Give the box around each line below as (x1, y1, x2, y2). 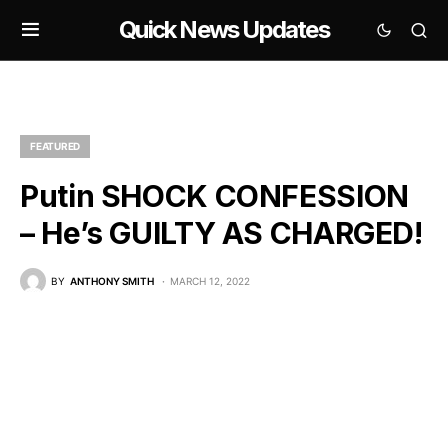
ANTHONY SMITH (70, 274, 154, 287)
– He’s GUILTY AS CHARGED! (20, 215, 423, 251)
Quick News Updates (119, 15, 329, 44)
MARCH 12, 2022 (170, 274, 250, 287)
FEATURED (30, 140, 80, 152)
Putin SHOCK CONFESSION (20, 178, 409, 214)
